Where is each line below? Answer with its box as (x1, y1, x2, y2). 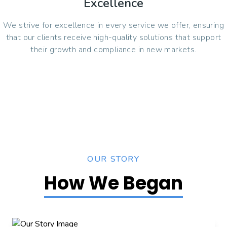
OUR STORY (87, 154, 140, 165)
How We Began (44, 170, 183, 197)
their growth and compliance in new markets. (30, 44, 197, 56)
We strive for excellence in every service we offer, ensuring (3, 20, 224, 31)
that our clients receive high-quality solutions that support (6, 32, 221, 44)
